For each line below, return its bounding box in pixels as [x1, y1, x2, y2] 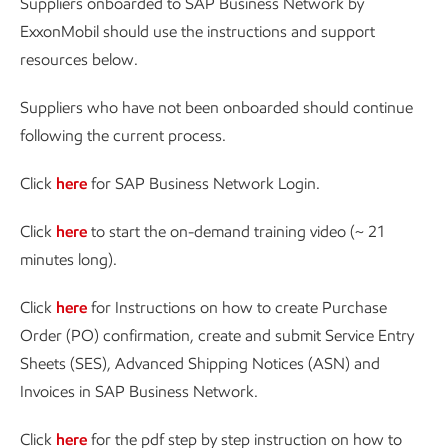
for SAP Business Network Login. [87, 174, 320, 193]
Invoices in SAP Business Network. [20, 382, 258, 401]
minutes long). [20, 250, 117, 269]
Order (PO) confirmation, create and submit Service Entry [20, 326, 414, 345]
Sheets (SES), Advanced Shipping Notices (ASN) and [20, 354, 380, 373]
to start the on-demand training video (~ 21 [87, 222, 386, 241]
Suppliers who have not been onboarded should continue [20, 98, 413, 117]
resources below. [20, 50, 138, 69]
